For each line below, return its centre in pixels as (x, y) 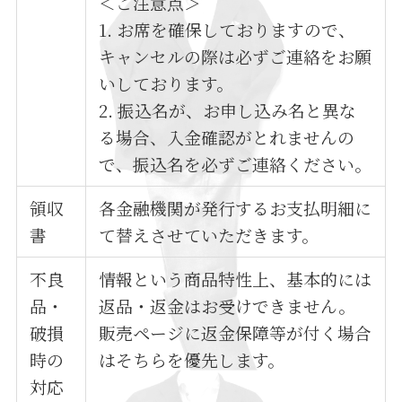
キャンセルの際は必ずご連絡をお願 (236, 56)
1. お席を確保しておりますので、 (227, 29)
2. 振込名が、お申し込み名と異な (228, 109)
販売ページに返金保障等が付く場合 (236, 332)
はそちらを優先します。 (192, 359)
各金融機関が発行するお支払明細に (236, 207)
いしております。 (166, 83)
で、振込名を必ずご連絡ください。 (236, 163)
